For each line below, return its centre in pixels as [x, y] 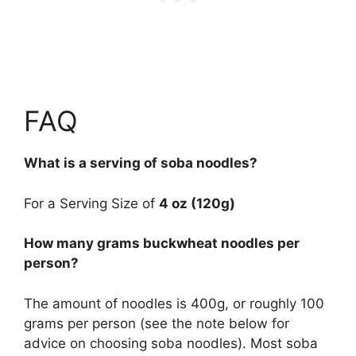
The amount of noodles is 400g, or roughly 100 [174, 303]
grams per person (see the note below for [157, 323]
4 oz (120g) [197, 203]
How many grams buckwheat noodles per [162, 244]
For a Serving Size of [91, 203]
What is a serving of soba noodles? [141, 163]
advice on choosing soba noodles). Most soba [171, 343]
